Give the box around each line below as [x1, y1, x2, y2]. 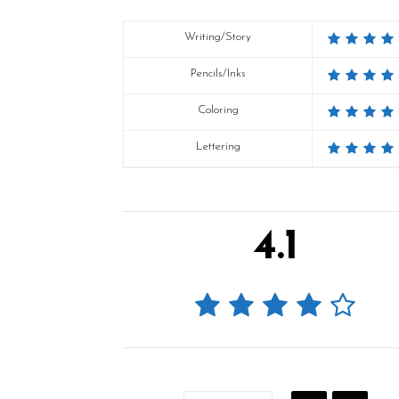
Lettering [195, 140, 240, 152]
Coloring [197, 103, 239, 116]
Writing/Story [184, 30, 251, 43]
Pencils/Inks [190, 67, 246, 79]
